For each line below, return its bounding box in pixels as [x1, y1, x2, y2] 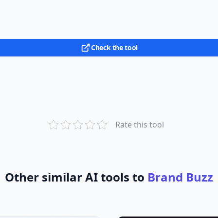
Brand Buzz [147, 168, 213, 185]
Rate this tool [115, 119, 164, 130]
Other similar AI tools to [5, 168, 147, 185]
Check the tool [91, 42, 138, 52]
